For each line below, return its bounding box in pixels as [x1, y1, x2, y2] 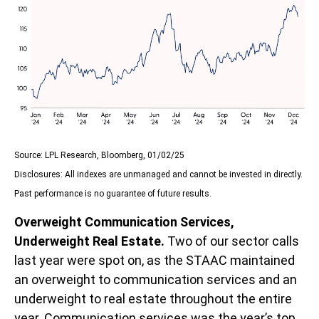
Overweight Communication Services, [14, 214, 234, 230]
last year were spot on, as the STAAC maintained [14, 253, 295, 268]
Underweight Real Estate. [14, 234, 164, 249]
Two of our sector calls [164, 234, 299, 249]
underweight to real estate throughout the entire [14, 291, 292, 307]
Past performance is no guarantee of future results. [14, 189, 211, 199]
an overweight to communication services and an [14, 272, 297, 288]
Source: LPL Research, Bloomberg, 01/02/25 [14, 150, 184, 161]
